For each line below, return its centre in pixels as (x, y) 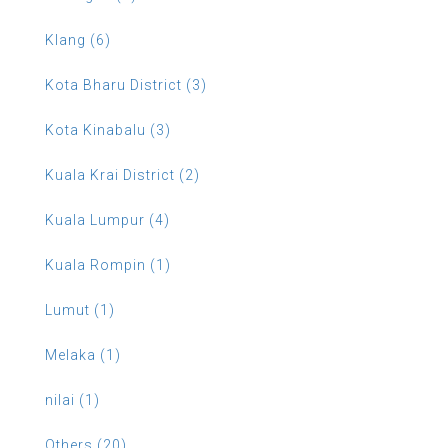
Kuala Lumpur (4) (107, 219)
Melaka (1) (83, 354)
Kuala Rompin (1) (108, 264)
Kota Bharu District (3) (126, 84)
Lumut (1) (80, 309)
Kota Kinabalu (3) (108, 129)
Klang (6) (78, 39)
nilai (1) (72, 399)
